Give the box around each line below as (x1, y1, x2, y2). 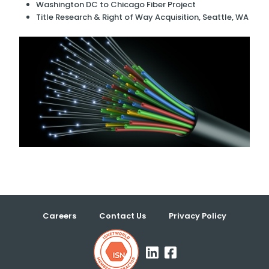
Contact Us (99, 210, 146, 222)
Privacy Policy (169, 210, 226, 222)
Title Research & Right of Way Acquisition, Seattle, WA (36, 11, 249, 23)
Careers (43, 210, 76, 222)
